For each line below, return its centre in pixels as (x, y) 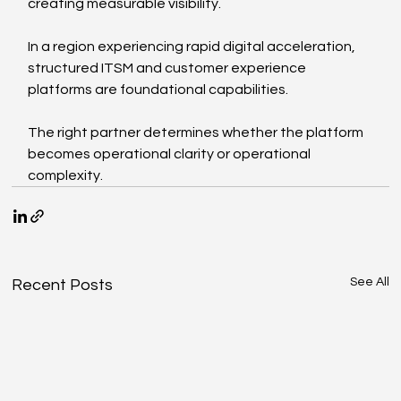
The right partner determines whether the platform (197, 132)
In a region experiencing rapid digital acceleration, (193, 46)
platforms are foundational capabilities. (158, 89)
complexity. (66, 175)
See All (369, 282)
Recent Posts (63, 285)
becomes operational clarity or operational (171, 154)
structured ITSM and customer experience (169, 68)
